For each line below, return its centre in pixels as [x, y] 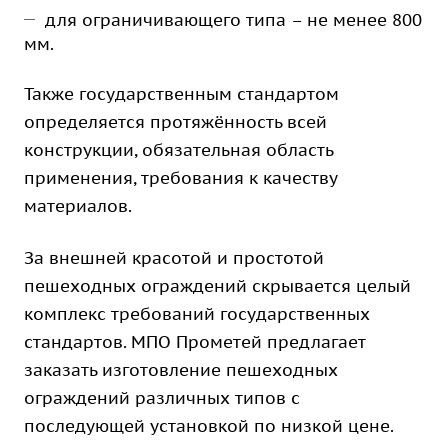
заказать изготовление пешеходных [181, 370]
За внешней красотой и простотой [174, 258]
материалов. [78, 206]
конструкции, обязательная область [178, 150]
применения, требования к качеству [180, 178]
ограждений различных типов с [162, 398]
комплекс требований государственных [197, 314]
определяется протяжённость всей [175, 122]
